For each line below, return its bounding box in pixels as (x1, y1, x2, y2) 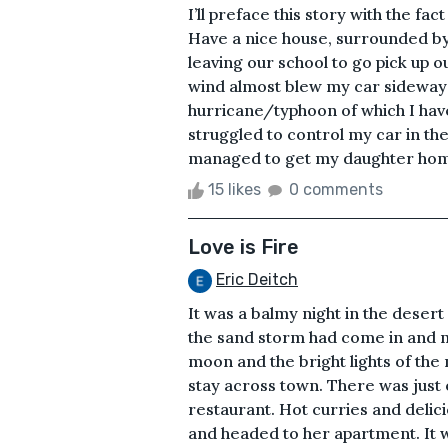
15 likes (204, 179, 265, 199)
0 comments (289, 179, 383, 199)
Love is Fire (188, 234, 299, 259)
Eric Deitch (216, 269, 298, 289)
